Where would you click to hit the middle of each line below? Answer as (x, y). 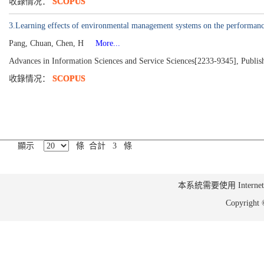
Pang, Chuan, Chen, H (47, 43)
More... (103, 43)
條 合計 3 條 (100, 146)
